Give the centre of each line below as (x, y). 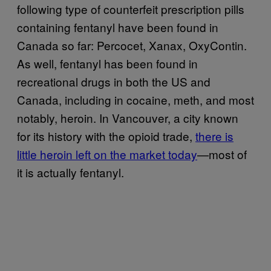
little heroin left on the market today (107, 154)
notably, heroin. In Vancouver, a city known (128, 118)
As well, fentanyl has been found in (107, 63)
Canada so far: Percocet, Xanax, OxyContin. (132, 45)
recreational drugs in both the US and (114, 81)
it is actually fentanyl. (70, 172)
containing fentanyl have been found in (118, 27)
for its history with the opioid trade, (106, 136)
